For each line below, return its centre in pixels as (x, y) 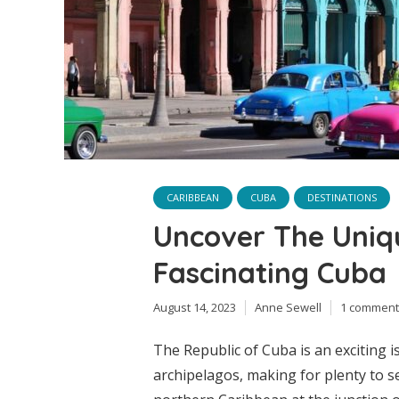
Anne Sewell (288, 307)
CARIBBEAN (193, 197)
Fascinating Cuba (270, 272)
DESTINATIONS (342, 197)
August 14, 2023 (195, 307)
